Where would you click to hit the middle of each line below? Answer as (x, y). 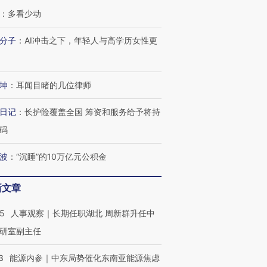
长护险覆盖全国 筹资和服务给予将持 (92, 112)
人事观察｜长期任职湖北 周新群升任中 (83, 213)
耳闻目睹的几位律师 (54, 85)
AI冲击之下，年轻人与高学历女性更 (91, 40)
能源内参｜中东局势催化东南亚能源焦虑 (85, 258)
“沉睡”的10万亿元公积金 (61, 156)
